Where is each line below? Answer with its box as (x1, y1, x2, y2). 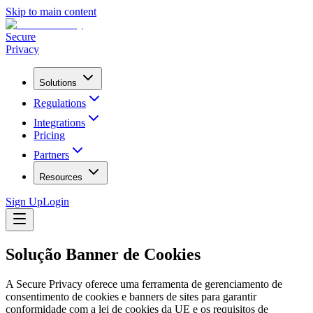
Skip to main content (6, 6, 96, 17)
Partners (34, 149, 69, 161)
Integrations (34, 117, 85, 129)
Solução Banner (6, 245, 119, 263)
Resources (39, 172, 82, 182)
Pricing (34, 129, 65, 141)
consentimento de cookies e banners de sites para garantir (6, 290, 256, 303)
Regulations (34, 97, 86, 109)
